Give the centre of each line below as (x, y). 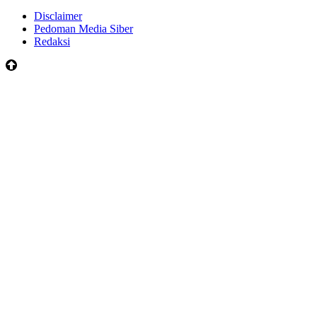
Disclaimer (58, 16)
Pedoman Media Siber (83, 28)
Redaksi (52, 41)
